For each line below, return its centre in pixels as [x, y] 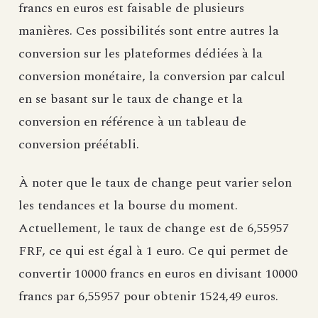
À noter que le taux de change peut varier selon [155, 182]
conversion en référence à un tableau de [132, 121]
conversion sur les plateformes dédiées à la [141, 53]
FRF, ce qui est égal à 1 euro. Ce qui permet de [153, 251]
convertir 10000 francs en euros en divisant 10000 [158, 273]
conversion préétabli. [79, 144]
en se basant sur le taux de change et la [131, 99]
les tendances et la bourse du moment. [128, 205]
